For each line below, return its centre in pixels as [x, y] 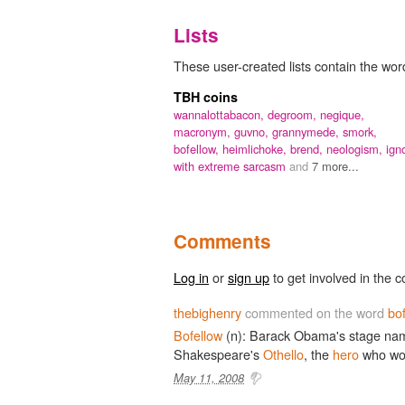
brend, [308, 148]
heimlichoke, [256, 148]
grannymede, [307, 131]
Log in [191, 277]
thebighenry [207, 312]
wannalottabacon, [221, 114]
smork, [360, 131]
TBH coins [206, 96]
